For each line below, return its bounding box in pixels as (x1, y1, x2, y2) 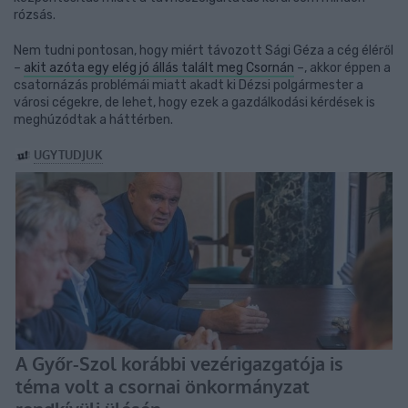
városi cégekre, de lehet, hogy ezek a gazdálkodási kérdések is (14, 95, 375, 110)
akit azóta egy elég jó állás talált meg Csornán (24, 60, 294, 76)
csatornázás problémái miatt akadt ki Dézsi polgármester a (14, 77, 363, 93)
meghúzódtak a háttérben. (14, 112, 173, 127)
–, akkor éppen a (294, 60, 391, 76)
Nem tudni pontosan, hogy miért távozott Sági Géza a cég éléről (14, 43, 393, 58)
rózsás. (14, 7, 56, 23)
